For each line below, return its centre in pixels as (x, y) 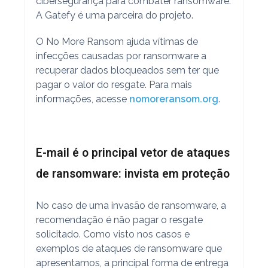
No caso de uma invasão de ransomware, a (131, 205)
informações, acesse (82, 99)
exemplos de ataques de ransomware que (129, 248)
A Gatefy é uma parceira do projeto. (114, 15)
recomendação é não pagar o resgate (119, 220)
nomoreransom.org (173, 99)
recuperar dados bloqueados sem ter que (127, 70)
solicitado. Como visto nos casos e (112, 234)
